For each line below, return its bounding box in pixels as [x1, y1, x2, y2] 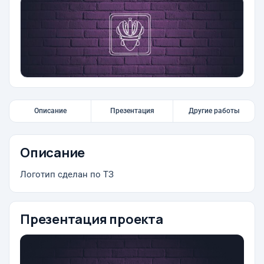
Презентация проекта [20, 210, 163, 228]
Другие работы [188, 107, 240, 115]
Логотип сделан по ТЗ [20, 170, 114, 180]
